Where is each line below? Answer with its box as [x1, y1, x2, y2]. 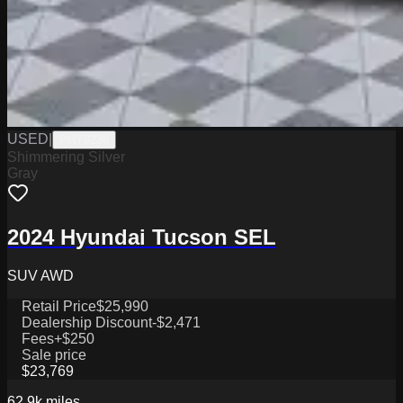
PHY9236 [59, 133, 109, 148]
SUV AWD [7, 267, 74, 283]
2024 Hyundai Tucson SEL [7, 225, 276, 250]
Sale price [22, 346, 86, 363]
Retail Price [22, 298, 96, 314]
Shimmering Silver [7, 149, 125, 166]
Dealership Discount [22, 314, 152, 330]
